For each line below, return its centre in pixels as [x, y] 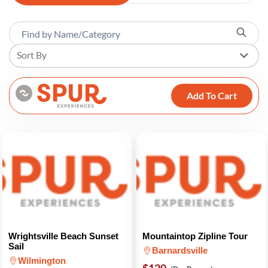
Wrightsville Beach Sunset [63, 236]
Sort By [32, 55]
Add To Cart [212, 95]
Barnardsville [180, 250]
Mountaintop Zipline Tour [195, 236]
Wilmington [42, 261]
